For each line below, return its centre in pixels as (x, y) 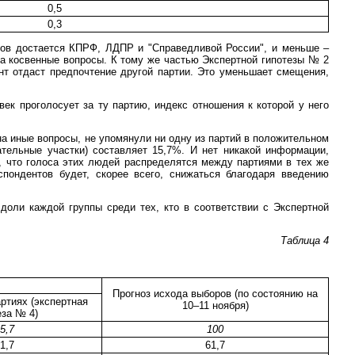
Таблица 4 (305, 240)
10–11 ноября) (215, 305)
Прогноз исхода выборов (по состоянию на (215, 293)
